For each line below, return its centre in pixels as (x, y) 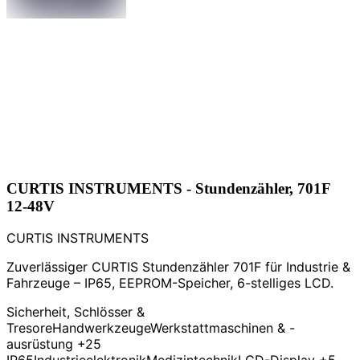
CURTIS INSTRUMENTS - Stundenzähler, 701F (168, 188)
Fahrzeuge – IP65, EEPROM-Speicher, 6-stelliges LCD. (170, 283)
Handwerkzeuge (101, 328)
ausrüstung (40, 344)
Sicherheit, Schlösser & (76, 312)
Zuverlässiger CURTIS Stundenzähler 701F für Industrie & (178, 267)
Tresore (29, 328)
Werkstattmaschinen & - (223, 328)
